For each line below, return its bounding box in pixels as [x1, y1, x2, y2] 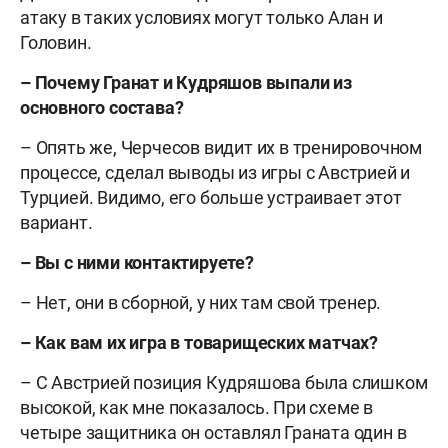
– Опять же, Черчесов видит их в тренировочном [20, 137, 422, 159]
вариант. [20, 212, 93, 234]
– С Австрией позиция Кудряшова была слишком [20, 372, 428, 394]
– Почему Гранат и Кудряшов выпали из [20, 72, 352, 94]
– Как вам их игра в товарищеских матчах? [20, 332, 378, 354]
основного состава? [20, 97, 184, 119]
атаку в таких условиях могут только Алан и [20, 7, 383, 29]
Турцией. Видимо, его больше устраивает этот [20, 187, 402, 209]
